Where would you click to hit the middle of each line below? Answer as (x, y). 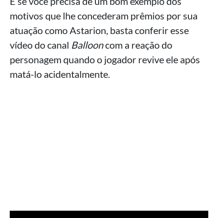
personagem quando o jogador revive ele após (105, 60)
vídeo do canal (40, 45)
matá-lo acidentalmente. (60, 74)
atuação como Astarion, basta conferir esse (99, 30)
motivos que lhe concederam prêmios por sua (104, 16)
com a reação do (138, 45)
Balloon (87, 45)
